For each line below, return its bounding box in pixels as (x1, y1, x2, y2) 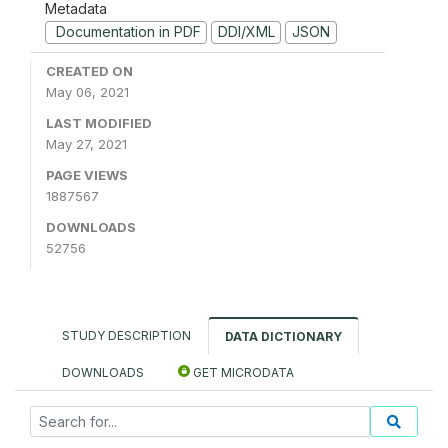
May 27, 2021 (46, 135, 127, 152)
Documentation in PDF (51, 23, 201, 40)
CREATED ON (46, 62, 133, 79)
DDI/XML (217, 23, 275, 40)
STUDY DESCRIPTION (62, 327, 191, 343)
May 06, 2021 (46, 83, 129, 100)
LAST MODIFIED (46, 114, 152, 131)
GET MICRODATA (190, 364, 294, 380)
